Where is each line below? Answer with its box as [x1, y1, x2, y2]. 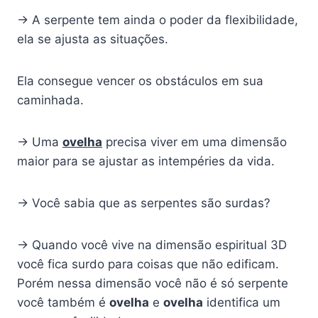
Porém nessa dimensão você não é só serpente [17, 276, 288, 291]
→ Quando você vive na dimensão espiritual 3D [17, 238, 287, 253]
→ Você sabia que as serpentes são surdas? [17, 196, 270, 211]
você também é [17, 295, 109, 310]
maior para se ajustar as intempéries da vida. [17, 154, 275, 169]
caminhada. [17, 93, 84, 108]
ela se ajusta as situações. [17, 32, 168, 47]
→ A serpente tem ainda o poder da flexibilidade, [17, 13, 298, 28]
